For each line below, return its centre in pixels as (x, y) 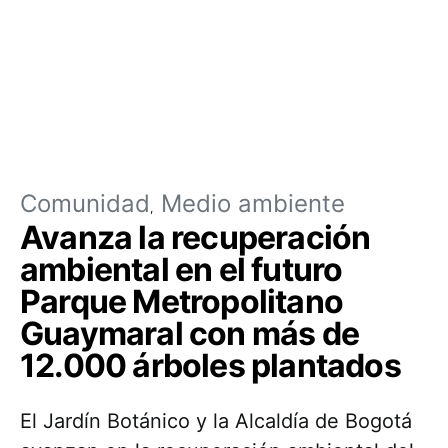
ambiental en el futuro (181, 269)
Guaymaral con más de (190, 333)
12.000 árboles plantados (210, 365)
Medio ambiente (253, 203)
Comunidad (85, 203)
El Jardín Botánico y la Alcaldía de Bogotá (216, 421)
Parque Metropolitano (181, 301)
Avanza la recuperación (195, 237)
